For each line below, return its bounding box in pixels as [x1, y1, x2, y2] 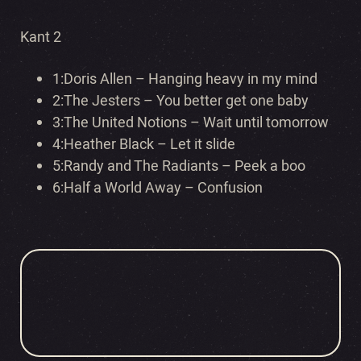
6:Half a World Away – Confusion [52, 177, 263, 200]
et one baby [234, 90, 309, 113]
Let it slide [170, 134, 235, 156]
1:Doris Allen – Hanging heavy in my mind [52, 68, 317, 91]
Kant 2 [20, 27, 61, 49]
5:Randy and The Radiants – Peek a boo [52, 156, 305, 178]
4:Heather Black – [52, 134, 170, 156]
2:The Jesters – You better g [52, 90, 234, 113]
